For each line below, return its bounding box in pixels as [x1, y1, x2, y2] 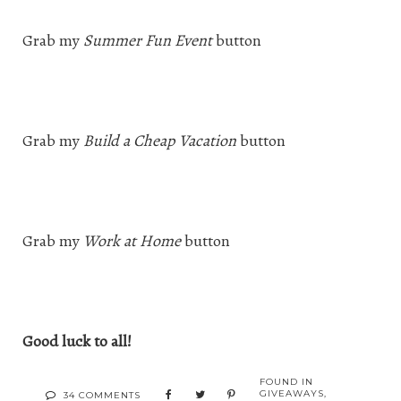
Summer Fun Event [83, 30, 212, 52]
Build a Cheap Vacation [83, 130, 236, 152]
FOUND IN [260, 376, 313, 388]
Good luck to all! [22, 330, 132, 353]
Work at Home [83, 230, 181, 252]
